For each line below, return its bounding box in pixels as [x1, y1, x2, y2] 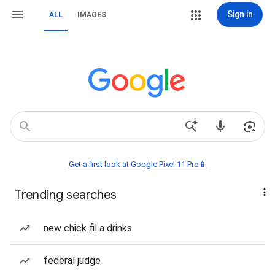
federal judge [44, 255, 101, 266]
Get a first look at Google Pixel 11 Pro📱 [68, 160, 207, 169]
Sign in [227, 9, 253, 19]
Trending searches [15, 187, 117, 203]
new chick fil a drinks [44, 222, 132, 234]
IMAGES [77, 10, 106, 19]
